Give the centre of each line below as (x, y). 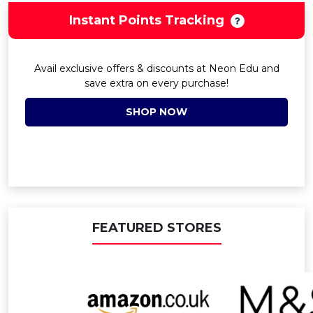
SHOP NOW (156, 112)
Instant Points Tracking (146, 20)
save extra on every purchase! (156, 83)
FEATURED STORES (156, 228)
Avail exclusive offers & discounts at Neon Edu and (156, 68)
